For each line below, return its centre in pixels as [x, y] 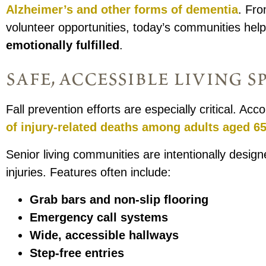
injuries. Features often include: [89, 172]
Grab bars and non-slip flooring [119, 200]
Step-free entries [77, 253]
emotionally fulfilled [63, 45]
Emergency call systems [99, 218]
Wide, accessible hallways [104, 235]
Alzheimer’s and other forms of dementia [122, 10]
